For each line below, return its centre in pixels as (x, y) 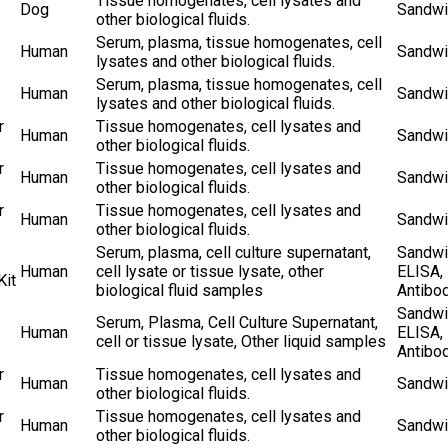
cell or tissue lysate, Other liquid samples (241, 342)
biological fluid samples (179, 291)
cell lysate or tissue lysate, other (210, 272)
